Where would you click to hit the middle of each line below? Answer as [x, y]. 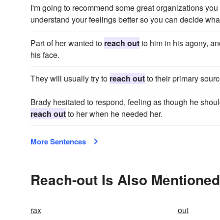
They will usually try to [70, 78]
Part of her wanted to [67, 43]
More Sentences [58, 141]
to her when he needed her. [114, 114]
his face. [45, 55]
